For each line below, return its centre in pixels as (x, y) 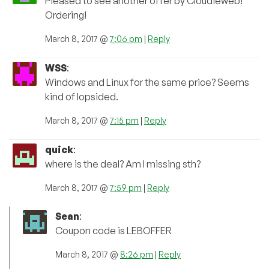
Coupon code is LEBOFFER (113, 230)
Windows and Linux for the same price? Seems (147, 82)
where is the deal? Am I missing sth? (123, 164)
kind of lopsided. (82, 96)
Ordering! (66, 15)
